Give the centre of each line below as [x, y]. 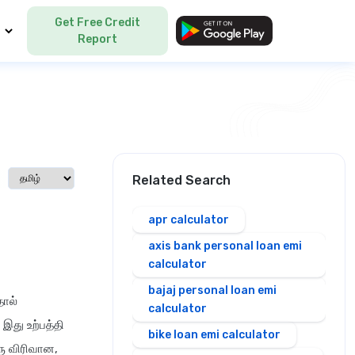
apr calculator [189, 220]
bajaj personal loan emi [212, 290]
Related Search [181, 180]
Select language [49, 176]
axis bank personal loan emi [225, 246]
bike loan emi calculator [214, 335]
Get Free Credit [98, 23]
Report [98, 39]
